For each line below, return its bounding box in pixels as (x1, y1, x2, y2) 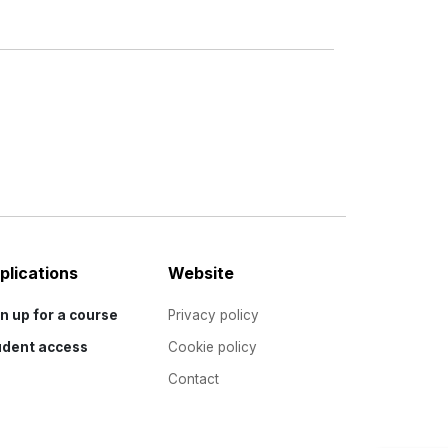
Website (168, 262, 234, 283)
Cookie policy (168, 338, 257, 355)
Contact (168, 370, 219, 387)
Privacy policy (168, 306, 259, 323)
